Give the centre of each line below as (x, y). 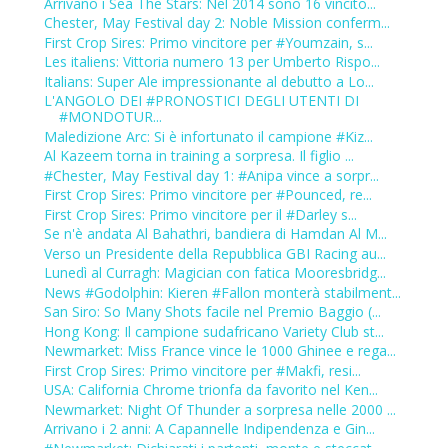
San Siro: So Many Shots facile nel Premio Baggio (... (212, 312)
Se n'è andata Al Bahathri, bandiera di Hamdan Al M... (215, 234)
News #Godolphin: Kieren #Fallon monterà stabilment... (222, 292)
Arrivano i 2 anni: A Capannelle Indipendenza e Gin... (209, 429)
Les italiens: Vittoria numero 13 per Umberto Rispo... (211, 62)
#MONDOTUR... (110, 117)
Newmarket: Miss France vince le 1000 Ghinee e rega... (219, 351)
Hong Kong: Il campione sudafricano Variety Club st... (213, 331)
